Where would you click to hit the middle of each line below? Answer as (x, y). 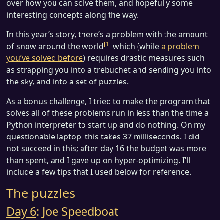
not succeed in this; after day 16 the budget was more (106, 148)
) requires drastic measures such (144, 58)
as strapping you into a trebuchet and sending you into (109, 70)
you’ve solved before (45, 58)
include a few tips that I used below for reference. (99, 172)
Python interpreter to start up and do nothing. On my (106, 125)
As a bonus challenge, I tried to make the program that (108, 101)
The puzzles (41, 193)
